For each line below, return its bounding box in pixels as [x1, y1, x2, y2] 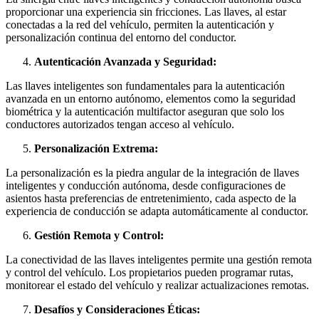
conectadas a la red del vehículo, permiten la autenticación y [6, 18, 274, 31]
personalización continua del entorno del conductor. [6, 31, 236, 43]
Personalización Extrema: [34, 142, 158, 155]
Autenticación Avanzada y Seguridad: [34, 55, 216, 68]
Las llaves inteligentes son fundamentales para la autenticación [6, 79, 285, 92]
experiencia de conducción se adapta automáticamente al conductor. [6, 204, 308, 217]
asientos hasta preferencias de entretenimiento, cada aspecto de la [6, 192, 296, 204]
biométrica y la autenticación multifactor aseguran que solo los [6, 105, 284, 117]
